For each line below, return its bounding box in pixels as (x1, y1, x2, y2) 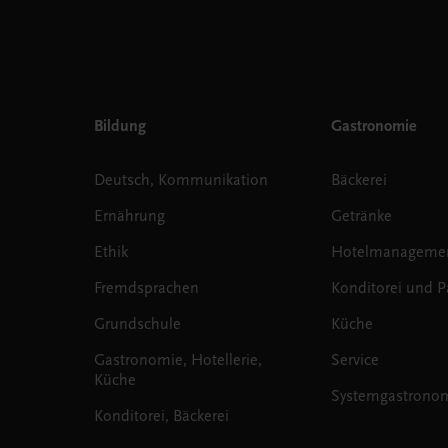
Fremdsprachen (93, 278, 199, 297)
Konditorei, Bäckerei (93, 406, 229, 425)
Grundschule (93, 314, 181, 333)
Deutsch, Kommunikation (93, 170, 268, 189)
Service (330, 350, 379, 369)
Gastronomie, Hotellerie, (93, 350, 262, 369)
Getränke (330, 206, 392, 225)
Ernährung (93, 206, 165, 225)
